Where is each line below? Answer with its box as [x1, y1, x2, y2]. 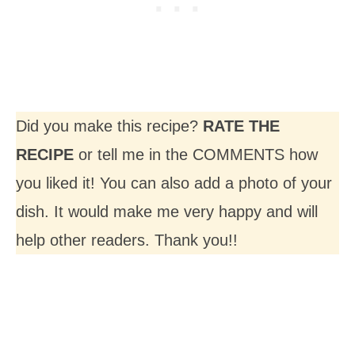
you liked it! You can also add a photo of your [16, 174, 332, 192]
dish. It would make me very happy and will [16, 202, 318, 220]
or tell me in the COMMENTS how [74, 145, 318, 163]
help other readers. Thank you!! [16, 231, 238, 249]
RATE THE [203, 116, 280, 135]
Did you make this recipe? [16, 116, 203, 135]
